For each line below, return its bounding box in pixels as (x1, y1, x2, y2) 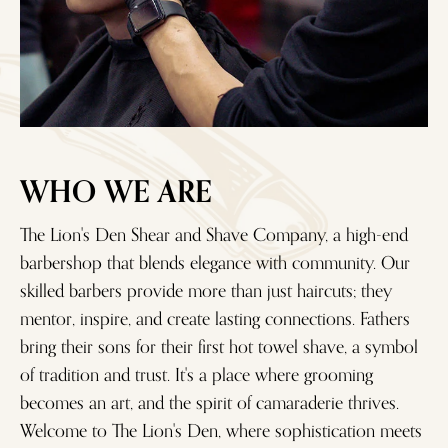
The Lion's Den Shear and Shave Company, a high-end (20, 219, 408, 250)
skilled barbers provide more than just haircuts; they (20, 275, 392, 306)
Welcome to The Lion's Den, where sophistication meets (20, 415, 422, 446)
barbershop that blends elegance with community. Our (20, 247, 410, 278)
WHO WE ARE (20, 167, 212, 217)
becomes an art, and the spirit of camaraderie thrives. (20, 387, 399, 418)
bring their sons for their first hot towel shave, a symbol (20, 331, 418, 362)
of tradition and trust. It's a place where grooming (20, 359, 373, 390)
